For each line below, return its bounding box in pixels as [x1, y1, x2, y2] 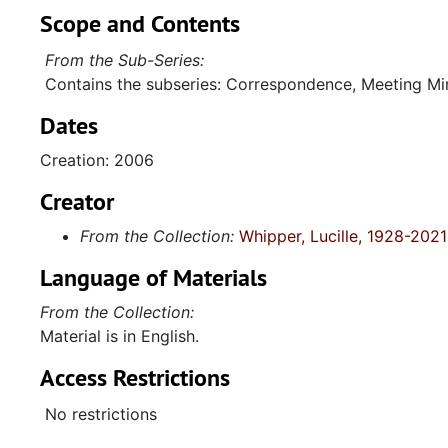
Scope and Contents [40, 8, 240, 39]
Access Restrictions [40, 362, 230, 393]
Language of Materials [40, 262, 267, 293]
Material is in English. [40, 326, 199, 346]
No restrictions [45, 404, 157, 424]
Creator [40, 186, 114, 217]
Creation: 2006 [40, 150, 154, 170]
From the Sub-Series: [45, 50, 204, 70]
